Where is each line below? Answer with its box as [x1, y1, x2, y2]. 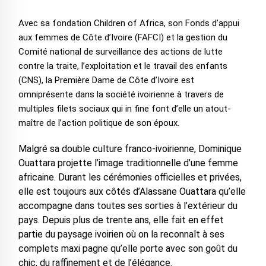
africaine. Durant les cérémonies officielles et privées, [18, 172, 242, 183]
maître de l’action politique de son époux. [18, 118, 179, 129]
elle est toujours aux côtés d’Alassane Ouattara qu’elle [18, 186, 246, 198]
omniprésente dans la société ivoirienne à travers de [18, 89, 224, 100]
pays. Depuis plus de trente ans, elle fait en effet [18, 214, 224, 226]
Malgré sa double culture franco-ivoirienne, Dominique [18, 143, 242, 155]
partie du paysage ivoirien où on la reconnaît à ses [18, 229, 224, 240]
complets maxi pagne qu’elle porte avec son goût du [18, 243, 237, 255]
